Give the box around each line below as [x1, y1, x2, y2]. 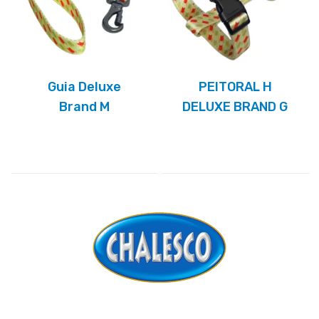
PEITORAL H [198, 79, 272, 95]
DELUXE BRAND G [182, 99, 288, 115]
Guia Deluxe [48, 79, 122, 95]
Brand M [59, 99, 110, 115]
